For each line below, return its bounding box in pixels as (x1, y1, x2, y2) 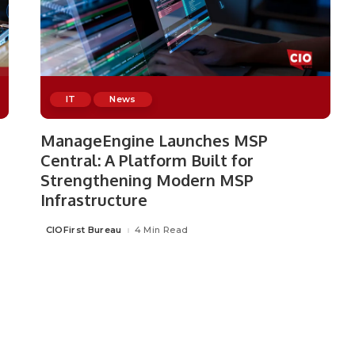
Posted (39, 227, 74, 239)
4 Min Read (134, 224, 189, 236)
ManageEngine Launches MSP (40, 129, 268, 151)
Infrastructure (40, 189, 147, 210)
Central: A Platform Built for (40, 149, 254, 170)
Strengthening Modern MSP (40, 169, 254, 190)
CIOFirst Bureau (45, 224, 122, 236)
